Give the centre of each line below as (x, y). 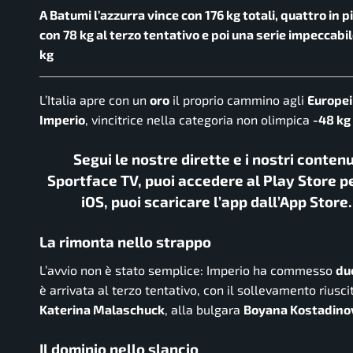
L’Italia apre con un (95, 100)
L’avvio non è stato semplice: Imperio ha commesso (188, 269)
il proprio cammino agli (238, 100)
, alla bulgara (204, 309)
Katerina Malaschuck (102, 309)
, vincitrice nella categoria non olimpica (199, 120)
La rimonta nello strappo (125, 242)
